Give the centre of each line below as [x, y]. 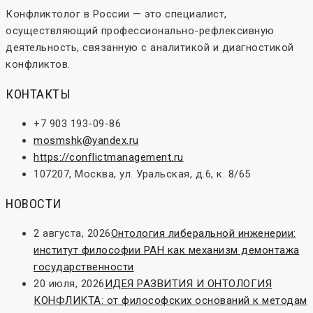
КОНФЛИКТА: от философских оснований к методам [170, 301]
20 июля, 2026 [69, 284]
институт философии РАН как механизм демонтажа [167, 250]
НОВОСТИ [34, 204]
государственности [84, 267]
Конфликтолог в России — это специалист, [116, 14]
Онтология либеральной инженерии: [203, 234]
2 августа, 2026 [72, 234]
